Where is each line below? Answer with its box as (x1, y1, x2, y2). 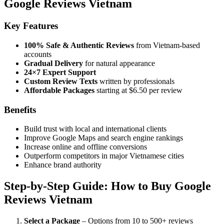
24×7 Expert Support (24, 67, 96, 76)
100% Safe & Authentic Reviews (24, 40, 134, 49)
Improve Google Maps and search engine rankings (24, 133, 183, 142)
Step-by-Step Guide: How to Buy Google (4, 179, 211, 193)
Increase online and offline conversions (24, 142, 147, 151)
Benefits (4, 104, 36, 115)
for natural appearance (83, 58, 155, 67)
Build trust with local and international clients (24, 124, 166, 133)
